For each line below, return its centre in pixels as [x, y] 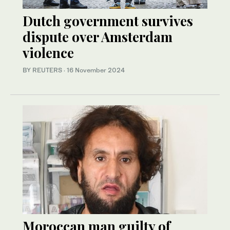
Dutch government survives [108, 21]
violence [48, 53]
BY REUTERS [43, 70]
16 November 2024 [96, 70]
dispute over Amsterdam [98, 37]
